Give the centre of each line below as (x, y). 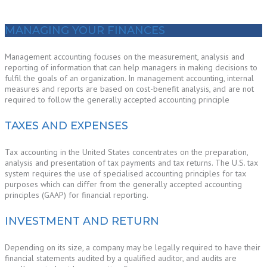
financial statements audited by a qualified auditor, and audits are (121, 258)
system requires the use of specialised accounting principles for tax (125, 173)
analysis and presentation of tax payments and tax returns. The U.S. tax (131, 162)
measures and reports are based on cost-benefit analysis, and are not (129, 89)
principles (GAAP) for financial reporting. (77, 195)
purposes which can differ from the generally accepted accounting (123, 184)
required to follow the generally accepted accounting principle (117, 100)
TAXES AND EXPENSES (66, 125)
